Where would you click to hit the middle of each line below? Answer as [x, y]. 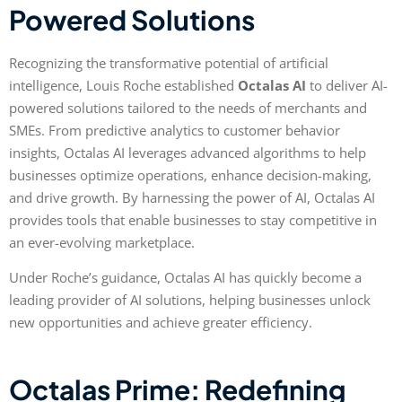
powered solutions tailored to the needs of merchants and [188, 107]
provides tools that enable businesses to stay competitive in [193, 219]
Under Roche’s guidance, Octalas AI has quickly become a [185, 278]
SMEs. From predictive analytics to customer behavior [175, 130]
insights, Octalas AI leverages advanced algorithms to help [188, 152]
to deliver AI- [347, 85]
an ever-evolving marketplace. [102, 242]
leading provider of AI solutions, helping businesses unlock [190, 300]
